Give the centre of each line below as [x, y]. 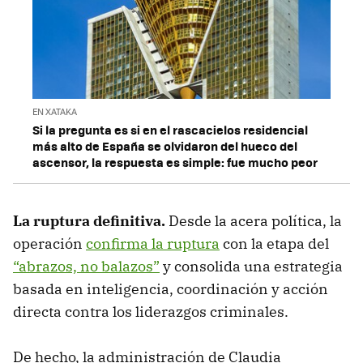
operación [49, 243]
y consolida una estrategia [251, 266]
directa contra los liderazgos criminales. [152, 311]
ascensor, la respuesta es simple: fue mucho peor [175, 162]
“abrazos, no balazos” [86, 266]
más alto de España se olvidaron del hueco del [165, 145]
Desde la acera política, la [255, 220]
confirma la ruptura [153, 243]
